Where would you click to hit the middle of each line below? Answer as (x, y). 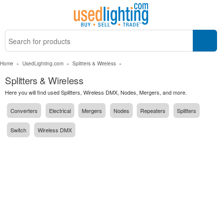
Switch (19, 130)
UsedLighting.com (43, 63)
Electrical (60, 111)
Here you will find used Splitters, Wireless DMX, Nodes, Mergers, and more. (96, 92)
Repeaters (153, 111)
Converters (24, 111)
